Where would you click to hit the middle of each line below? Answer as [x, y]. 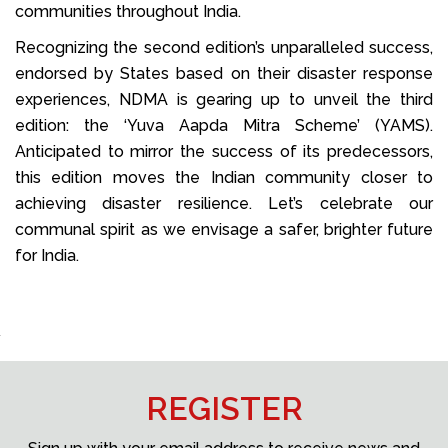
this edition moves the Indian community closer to [224, 177]
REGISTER [224, 408]
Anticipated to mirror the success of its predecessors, [224, 151]
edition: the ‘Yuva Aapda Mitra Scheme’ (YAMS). [224, 125]
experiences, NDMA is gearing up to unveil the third [224, 99]
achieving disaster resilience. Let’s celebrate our [224, 203]
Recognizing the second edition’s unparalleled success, [224, 47]
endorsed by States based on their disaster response [224, 73]
